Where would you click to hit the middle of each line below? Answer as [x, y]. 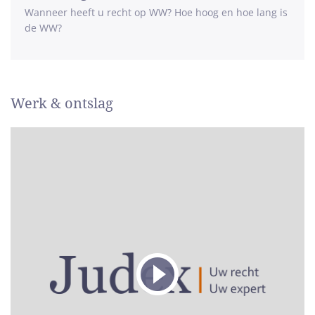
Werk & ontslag [62, 103]
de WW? [43, 28]
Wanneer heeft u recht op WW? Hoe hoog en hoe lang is [156, 12]
